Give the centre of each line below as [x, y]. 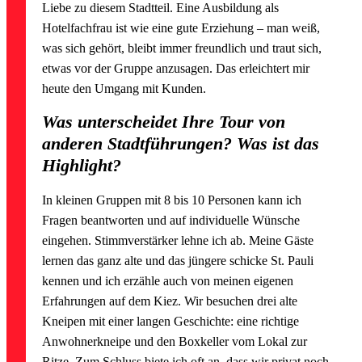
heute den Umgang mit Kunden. [124, 89]
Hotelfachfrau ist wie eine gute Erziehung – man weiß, [181, 28]
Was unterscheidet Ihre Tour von [164, 122]
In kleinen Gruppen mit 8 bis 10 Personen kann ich [172, 200]
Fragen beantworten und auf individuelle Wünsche [171, 221]
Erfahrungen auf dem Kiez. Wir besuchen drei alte [170, 301]
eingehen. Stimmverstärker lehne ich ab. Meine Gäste [178, 241]
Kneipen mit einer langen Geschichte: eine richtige [171, 322]
